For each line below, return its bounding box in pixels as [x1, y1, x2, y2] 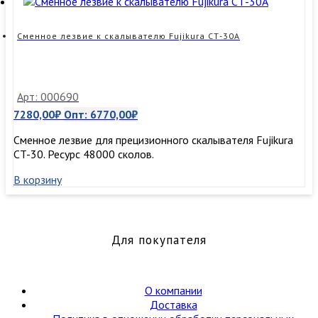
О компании [144, 283, 202, 298]
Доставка [149, 297, 197, 312]
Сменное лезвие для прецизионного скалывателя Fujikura [13, 133, 293, 148]
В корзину [13, 172, 62, 187]
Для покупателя [111, 232, 207, 248]
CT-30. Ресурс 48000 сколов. [13, 147, 154, 162]
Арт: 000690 [17, 89, 79, 104]
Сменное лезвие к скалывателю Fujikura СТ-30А [17, 31, 240, 42]
